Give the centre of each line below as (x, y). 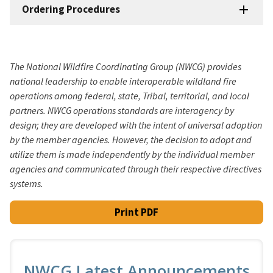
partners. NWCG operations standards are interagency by (122, 110)
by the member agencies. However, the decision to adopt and (131, 139)
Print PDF (136, 212)
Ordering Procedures (71, 9)
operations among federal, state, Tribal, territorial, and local (129, 95)
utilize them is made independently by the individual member (132, 154)
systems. (27, 183)
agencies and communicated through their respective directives (136, 168)
